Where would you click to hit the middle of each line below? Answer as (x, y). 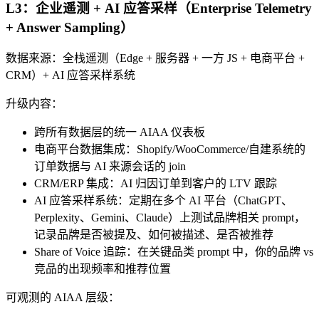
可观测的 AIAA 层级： (63, 298)
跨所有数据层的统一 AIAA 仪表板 (120, 132)
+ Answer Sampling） (70, 27)
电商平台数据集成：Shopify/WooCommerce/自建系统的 (170, 150)
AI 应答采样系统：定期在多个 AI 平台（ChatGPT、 (163, 201)
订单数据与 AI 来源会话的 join (110, 167)
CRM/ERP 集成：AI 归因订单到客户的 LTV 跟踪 (156, 184)
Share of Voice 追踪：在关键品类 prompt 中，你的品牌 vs (174, 252)
